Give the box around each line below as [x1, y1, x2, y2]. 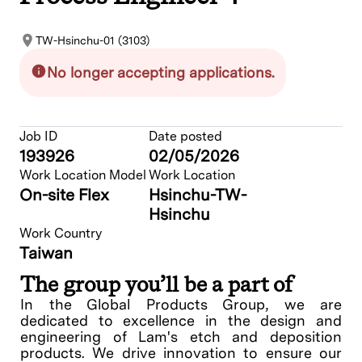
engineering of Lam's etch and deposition [20, 328, 342, 346]
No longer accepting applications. [47, 64, 275, 82]
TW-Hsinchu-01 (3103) [36, 34, 149, 48]
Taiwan [19, 243, 73, 263]
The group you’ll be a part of [20, 271, 293, 298]
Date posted [149, 128, 222, 145]
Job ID [19, 128, 57, 145]
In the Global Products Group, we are [20, 296, 342, 314]
